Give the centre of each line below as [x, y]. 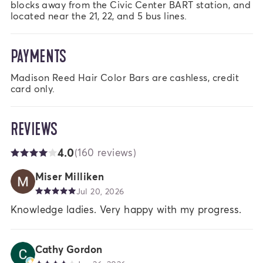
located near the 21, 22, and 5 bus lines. [99, 15]
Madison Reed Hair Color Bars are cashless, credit [125, 77]
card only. [33, 88]
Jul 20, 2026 [100, 191]
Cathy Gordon [69, 249]
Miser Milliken [70, 176]
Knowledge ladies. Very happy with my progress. [126, 210]
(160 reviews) [105, 153]
